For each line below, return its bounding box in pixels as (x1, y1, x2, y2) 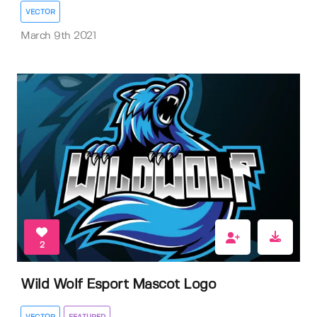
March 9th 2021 (21, 31, 96, 42)
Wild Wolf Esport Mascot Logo (21, 277, 216, 292)
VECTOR (25, 8, 55, 16)
